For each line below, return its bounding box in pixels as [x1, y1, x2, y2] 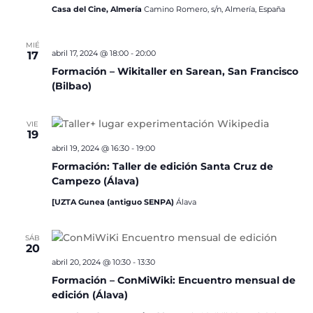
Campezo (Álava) [51, 175, 139, 187]
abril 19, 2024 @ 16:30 [51, 143, 129, 153]
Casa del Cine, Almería [51, 4, 144, 14]
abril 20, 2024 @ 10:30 [51, 257, 131, 267]
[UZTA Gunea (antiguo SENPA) [51, 197, 176, 207]
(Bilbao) [51, 80, 92, 92]
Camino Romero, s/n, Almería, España [143, 4, 285, 14]
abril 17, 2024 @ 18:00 [51, 48, 129, 58]
